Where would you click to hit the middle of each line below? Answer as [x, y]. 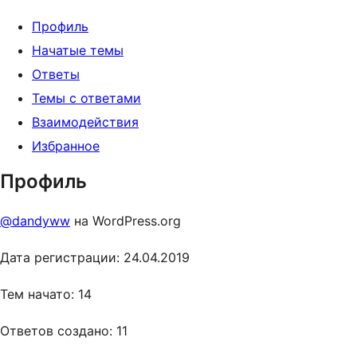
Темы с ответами [86, 98]
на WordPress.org [126, 221]
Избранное [66, 146]
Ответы [56, 74]
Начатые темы [78, 50]
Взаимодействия [85, 122]
